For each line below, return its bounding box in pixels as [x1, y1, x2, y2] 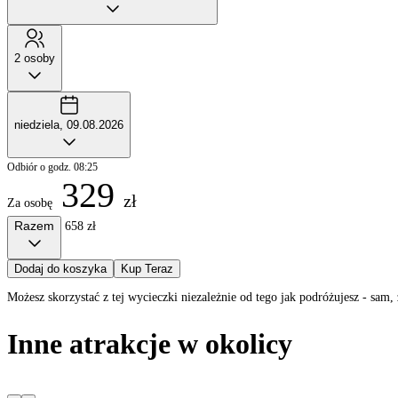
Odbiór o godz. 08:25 [7, 160, 98, 173]
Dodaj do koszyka [14, 261, 107, 275]
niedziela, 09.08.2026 [14, 117, 123, 131]
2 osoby [14, 51, 55, 65]
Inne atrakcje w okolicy [7, 328, 292, 361]
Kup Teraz [121, 261, 173, 275]
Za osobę [7, 195, 52, 210]
